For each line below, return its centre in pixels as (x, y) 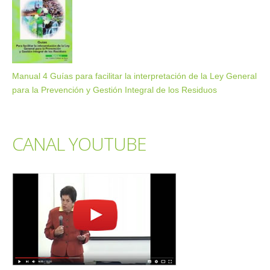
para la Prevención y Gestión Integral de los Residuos (115, 90)
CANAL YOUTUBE (79, 144)
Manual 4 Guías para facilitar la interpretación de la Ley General (134, 76)
